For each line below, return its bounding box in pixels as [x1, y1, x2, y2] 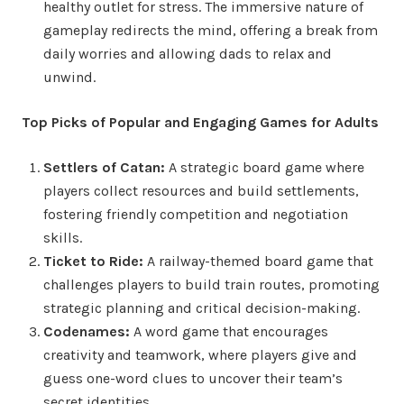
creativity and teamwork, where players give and [43, 345, 357, 363]
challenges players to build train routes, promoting [43, 275, 380, 293]
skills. [43, 228, 82, 246]
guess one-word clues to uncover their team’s [43, 369, 343, 387]
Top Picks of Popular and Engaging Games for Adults [22, 113, 379, 131]
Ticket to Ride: [43, 252, 143, 270]
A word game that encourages [130, 322, 328, 340]
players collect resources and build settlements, [43, 181, 359, 199]
